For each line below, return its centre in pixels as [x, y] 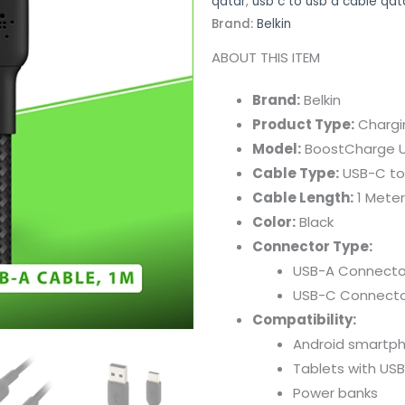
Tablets [320, 368]
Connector [292, 246]
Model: [277, 148]
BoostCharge [352, 148]
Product [283, 124]
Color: [274, 221]
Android [320, 344]
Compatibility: [304, 319]
